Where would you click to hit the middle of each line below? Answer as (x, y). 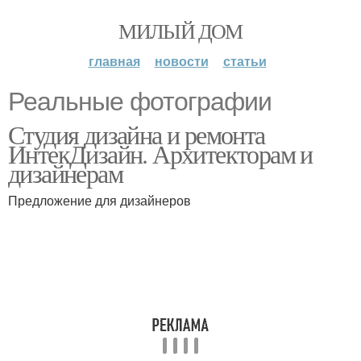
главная (114, 61)
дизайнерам (65, 173)
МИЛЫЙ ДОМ (180, 31)
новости (181, 61)
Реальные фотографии (140, 102)
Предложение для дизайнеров (100, 200)
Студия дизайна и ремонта (137, 134)
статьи (245, 61)
